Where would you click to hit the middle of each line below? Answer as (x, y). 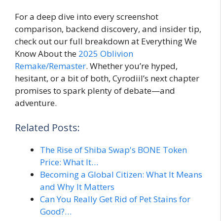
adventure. (36, 103)
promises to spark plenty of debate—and (95, 91)
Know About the (47, 54)
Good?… (56, 211)
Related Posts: (47, 127)
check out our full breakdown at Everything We (106, 41)
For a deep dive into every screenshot (87, 17)
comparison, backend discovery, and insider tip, (108, 29)
